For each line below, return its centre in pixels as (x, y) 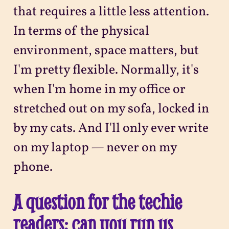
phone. (33, 168)
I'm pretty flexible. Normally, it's (106, 71)
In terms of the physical (81, 32)
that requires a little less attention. (111, 12)
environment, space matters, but (106, 51)
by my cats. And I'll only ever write (111, 129)
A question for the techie (97, 202)
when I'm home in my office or (99, 90)
